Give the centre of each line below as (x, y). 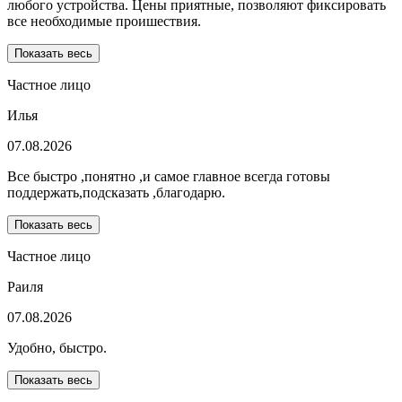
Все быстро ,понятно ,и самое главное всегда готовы (169, 177)
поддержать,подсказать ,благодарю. (116, 193)
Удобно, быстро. (57, 348)
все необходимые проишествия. (104, 22)
